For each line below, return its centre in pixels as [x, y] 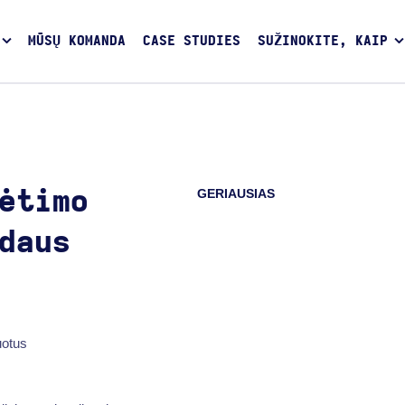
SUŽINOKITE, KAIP [322, 42]
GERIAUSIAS [236, 194]
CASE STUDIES [191, 42]
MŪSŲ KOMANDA [77, 42]
